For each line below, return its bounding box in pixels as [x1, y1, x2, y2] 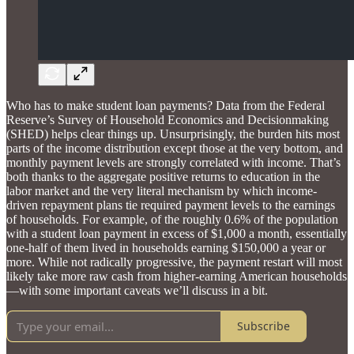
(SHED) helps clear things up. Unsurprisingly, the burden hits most [6, 126, 340, 141]
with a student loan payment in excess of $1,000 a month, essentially [6, 226, 347, 240]
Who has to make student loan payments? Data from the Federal [6, 98, 325, 112]
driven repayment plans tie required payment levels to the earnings [6, 198, 335, 212]
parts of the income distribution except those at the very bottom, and [6, 141, 343, 155]
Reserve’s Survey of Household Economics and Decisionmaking [6, 112, 329, 126]
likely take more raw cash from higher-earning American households [6, 269, 347, 283]
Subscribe [237, 318, 290, 334]
